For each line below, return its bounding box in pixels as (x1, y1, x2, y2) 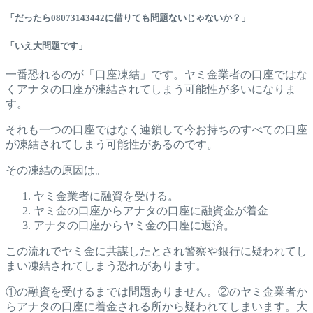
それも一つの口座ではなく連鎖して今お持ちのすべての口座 (6, 123, 307, 136)
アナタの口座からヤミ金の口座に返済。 (34, 219, 235, 231)
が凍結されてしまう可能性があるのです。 (6, 138, 218, 150)
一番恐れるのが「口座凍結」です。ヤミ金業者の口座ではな (6, 68, 307, 80)
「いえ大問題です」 (6, 40, 87, 51)
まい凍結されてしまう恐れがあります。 (6, 259, 207, 272)
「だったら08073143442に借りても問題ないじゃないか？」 (6, 12, 250, 23)
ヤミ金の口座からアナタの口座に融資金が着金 (34, 204, 268, 217)
